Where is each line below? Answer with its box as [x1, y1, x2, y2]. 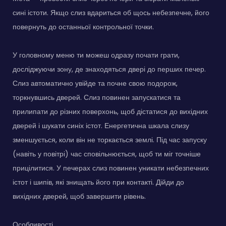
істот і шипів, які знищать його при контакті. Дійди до [13, 177, 184, 187]
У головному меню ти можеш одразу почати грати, [13, 49, 180, 60]
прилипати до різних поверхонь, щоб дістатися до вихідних [13, 106, 208, 117]
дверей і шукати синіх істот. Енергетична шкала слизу [13, 120, 189, 131]
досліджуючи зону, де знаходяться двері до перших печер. [13, 64, 206, 74]
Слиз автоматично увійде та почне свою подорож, [13, 78, 178, 88]
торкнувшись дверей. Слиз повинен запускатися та [13, 92, 181, 102]
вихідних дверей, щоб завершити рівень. [13, 191, 146, 201]
